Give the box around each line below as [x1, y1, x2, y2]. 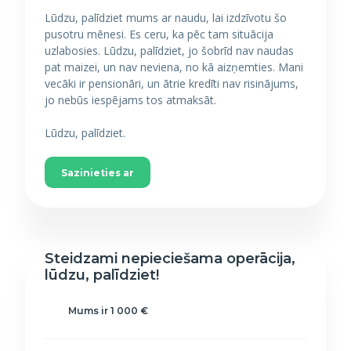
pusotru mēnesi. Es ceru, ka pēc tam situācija [45, 27, 273, 42]
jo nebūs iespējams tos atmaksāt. [45, 92, 216, 107]
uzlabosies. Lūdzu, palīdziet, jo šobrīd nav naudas [45, 43, 294, 58]
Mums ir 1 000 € [68, 305, 148, 317]
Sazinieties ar [61, 167, 134, 179]
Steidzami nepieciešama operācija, [45, 250, 295, 267]
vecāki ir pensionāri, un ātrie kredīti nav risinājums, [45, 76, 299, 91]
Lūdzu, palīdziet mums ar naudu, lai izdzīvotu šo [45, 10, 287, 25]
